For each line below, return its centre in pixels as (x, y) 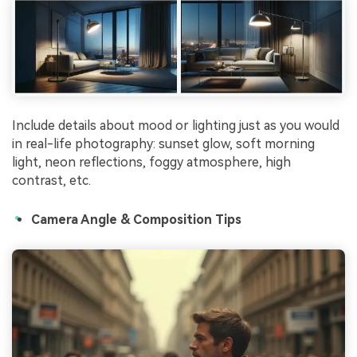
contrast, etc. (51, 181)
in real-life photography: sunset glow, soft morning (163, 144)
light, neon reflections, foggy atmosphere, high (151, 163)
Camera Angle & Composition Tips (136, 220)
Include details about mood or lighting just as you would (176, 126)
